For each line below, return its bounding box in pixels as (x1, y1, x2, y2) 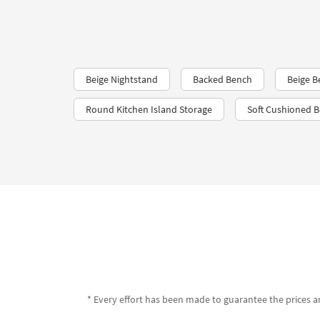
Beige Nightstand (86, 73, 158, 86)
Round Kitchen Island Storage (86, 103, 212, 116)
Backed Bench (193, 73, 252, 86)
